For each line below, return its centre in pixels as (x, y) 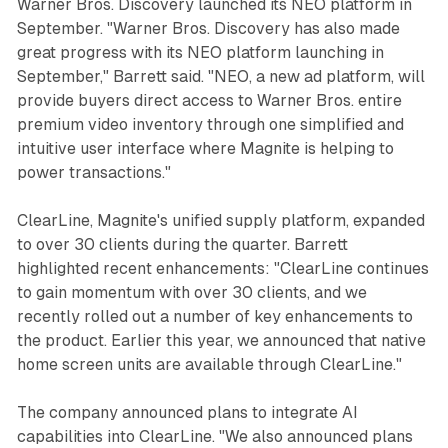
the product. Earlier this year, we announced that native (221, 340)
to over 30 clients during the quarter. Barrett (182, 244)
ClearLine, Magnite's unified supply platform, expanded (220, 220)
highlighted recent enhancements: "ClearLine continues (222, 268)
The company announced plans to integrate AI (187, 412)
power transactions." (93, 172)
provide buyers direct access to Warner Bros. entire (209, 100)
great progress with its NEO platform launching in (200, 52)
